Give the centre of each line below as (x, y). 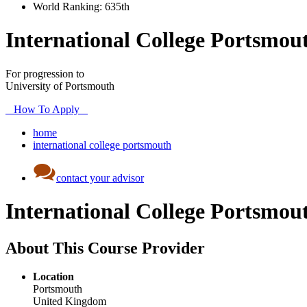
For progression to (45, 73)
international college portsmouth (102, 145)
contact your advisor (100, 177)
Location (53, 277)
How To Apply (47, 109)
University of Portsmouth (60, 86)
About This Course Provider (105, 248)
